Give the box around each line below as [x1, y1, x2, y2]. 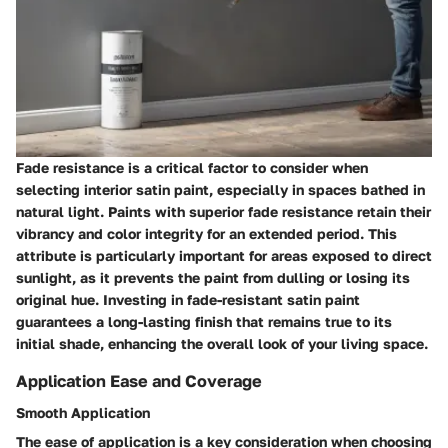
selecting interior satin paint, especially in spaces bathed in [16, 180, 425, 198]
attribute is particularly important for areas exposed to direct [16, 246, 432, 264]
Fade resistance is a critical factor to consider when [16, 158, 368, 176]
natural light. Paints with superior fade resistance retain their [16, 202, 431, 220]
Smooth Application [16, 404, 150, 422]
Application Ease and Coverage [16, 370, 262, 391]
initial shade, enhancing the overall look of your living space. [16, 334, 428, 352]
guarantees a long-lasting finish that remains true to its [16, 312, 392, 330]
